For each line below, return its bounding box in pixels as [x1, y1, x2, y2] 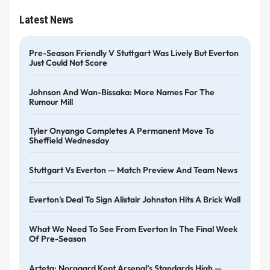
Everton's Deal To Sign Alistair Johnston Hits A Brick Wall [29, 194, 240, 206]
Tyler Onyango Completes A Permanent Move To [29, 125, 214, 137]
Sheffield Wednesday [29, 135, 109, 146]
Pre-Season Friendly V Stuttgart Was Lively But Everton [29, 47, 239, 58]
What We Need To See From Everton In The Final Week [29, 223, 237, 234]
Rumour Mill [29, 96, 73, 107]
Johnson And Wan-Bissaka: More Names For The [29, 86, 215, 98]
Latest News [19, 13, 74, 26]
